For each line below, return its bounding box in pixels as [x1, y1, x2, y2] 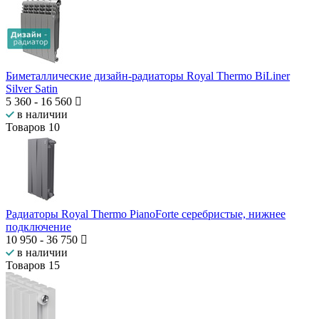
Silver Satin [6, 83, 58, 95]
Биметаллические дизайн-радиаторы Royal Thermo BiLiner [6, 70, 290, 83]
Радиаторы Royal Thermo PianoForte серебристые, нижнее [6, 208, 286, 221]
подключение [6, 221, 71, 234]
